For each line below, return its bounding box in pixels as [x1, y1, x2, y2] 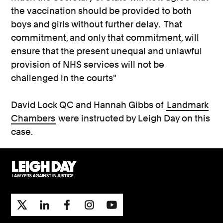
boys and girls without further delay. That [11, 19, 183, 29]
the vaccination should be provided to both [11, 5, 192, 16]
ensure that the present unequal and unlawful [11, 46, 203, 56]
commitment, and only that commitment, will [11, 32, 200, 43]
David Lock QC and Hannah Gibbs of [11, 100, 166, 110]
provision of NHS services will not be [11, 59, 165, 70]
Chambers [11, 113, 56, 123]
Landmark [167, 100, 209, 110]
